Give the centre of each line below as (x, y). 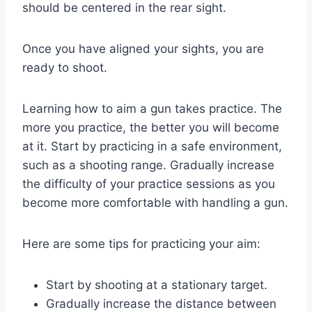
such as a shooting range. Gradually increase (148, 165)
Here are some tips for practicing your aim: (141, 243)
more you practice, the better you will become (151, 127)
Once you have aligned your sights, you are (143, 48)
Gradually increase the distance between (161, 303)
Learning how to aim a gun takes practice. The (152, 108)
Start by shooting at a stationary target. (157, 284)
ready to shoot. (65, 67)
